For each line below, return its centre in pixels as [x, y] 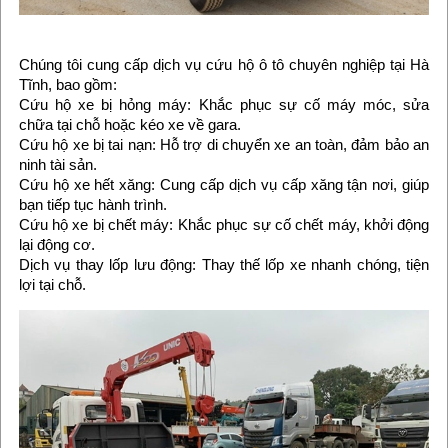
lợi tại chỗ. [52, 284]
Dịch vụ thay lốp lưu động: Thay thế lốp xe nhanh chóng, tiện [224, 264]
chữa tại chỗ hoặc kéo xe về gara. [129, 124]
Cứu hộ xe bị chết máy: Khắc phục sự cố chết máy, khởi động [224, 224]
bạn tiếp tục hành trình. [92, 204]
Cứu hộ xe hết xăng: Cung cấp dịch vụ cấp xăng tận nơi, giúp [224, 184]
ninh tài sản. [57, 164]
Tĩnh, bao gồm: [67, 84]
